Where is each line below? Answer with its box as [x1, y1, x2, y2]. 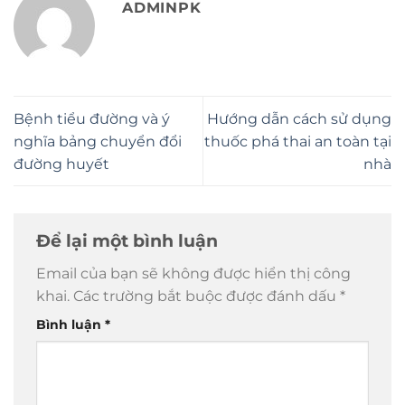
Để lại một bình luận [36, 229, 222, 251]
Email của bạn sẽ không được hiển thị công [36, 265, 351, 283]
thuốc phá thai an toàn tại [204, 132, 391, 150]
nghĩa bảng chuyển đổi [14, 132, 182, 150]
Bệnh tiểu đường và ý [14, 109, 170, 127]
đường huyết [14, 155, 109, 173]
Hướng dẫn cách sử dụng [207, 109, 391, 127]
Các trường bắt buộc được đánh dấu [73, 287, 340, 306]
